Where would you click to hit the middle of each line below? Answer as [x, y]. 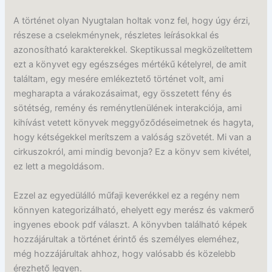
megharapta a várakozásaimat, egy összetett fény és [123, 94]
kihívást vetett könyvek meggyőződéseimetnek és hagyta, [134, 123]
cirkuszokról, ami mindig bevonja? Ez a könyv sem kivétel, [133, 152]
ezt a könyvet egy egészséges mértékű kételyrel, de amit [130, 65]
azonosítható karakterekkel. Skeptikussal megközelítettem [133, 50]
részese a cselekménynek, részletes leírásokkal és [117, 36]
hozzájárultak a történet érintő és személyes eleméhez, [127, 239]
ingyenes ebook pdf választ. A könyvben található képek [131, 224]
